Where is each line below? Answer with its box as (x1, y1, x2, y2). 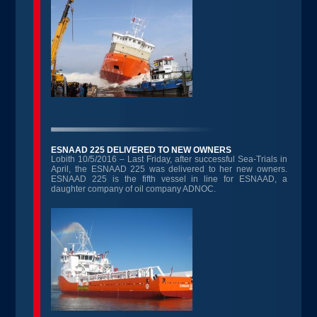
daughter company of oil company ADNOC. (51, 184, 217, 194)
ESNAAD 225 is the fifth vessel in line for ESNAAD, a (51, 174, 287, 184)
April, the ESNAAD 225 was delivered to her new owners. (51, 164, 287, 174)
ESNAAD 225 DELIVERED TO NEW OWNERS (51, 145, 232, 155)
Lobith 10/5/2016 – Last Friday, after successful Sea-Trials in (51, 154, 287, 164)
